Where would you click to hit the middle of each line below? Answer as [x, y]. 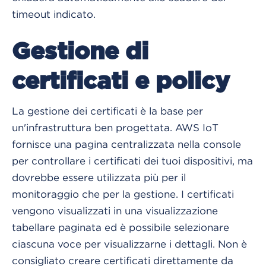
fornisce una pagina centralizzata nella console [126, 144]
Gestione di [80, 52]
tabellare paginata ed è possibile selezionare [121, 227]
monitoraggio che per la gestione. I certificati [123, 194]
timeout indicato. [55, 14]
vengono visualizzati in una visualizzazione [115, 210]
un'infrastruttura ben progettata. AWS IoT [115, 127]
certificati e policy [121, 82]
